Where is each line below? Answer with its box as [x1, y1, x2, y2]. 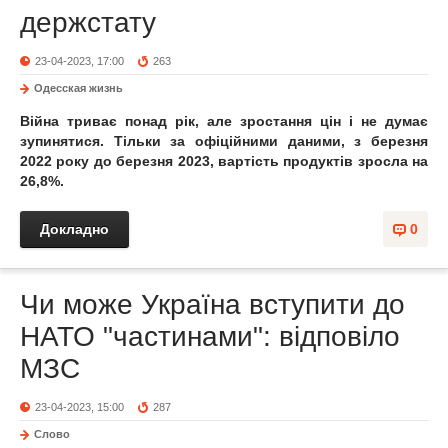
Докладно [40, 221, 109, 237]
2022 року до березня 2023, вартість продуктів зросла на [20, 153, 428, 169]
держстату [20, 7, 156, 38]
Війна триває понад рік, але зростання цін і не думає [20, 113, 428, 129]
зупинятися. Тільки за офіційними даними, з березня [20, 133, 428, 149]
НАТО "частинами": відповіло [20, 321, 400, 352]
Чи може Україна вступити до [20, 289, 405, 320]
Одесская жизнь [34, 82, 123, 94]
